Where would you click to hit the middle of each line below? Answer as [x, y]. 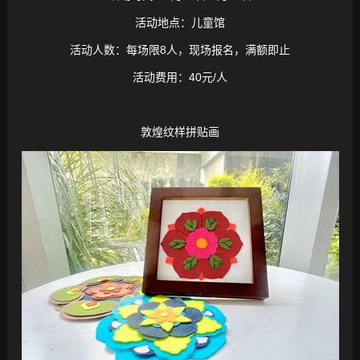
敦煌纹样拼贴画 [180, 132]
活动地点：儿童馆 [180, 23]
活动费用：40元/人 [180, 78]
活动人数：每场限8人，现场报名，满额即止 [180, 50]
